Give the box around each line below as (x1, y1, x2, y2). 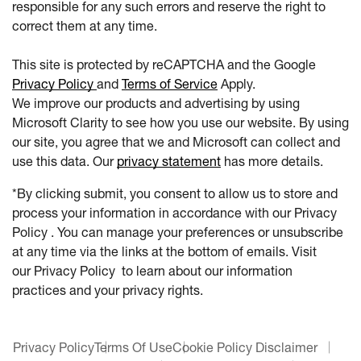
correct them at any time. (12, 18, 157, 34)
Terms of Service (122, 76, 218, 92)
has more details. (221, 153, 323, 169)
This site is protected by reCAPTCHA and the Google (12, 56, 316, 73)
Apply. (218, 76, 255, 92)
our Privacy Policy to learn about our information (12, 263, 293, 279)
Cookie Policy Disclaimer (172, 339, 317, 355)
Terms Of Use (94, 339, 172, 355)
